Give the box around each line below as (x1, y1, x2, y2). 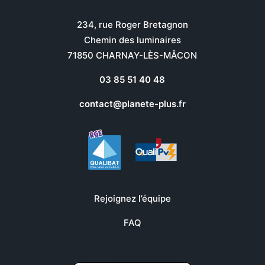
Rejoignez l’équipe (93, 192, 171, 204)
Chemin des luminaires (83, 34, 181, 46)
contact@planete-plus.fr (79, 98, 186, 109)
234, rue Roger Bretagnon (76, 18, 188, 30)
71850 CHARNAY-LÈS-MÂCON (67, 49, 198, 61)
